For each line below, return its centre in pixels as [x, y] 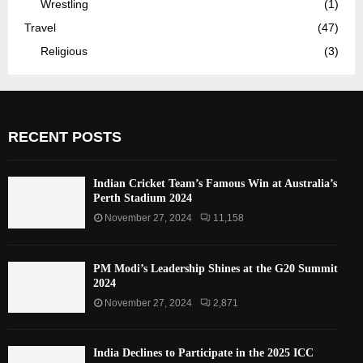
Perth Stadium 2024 [143, 199]
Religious [64, 51]
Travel [40, 28]
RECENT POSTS [65, 137]
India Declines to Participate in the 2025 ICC [203, 352]
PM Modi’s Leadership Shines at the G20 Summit [216, 268]
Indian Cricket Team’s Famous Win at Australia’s [215, 184]
